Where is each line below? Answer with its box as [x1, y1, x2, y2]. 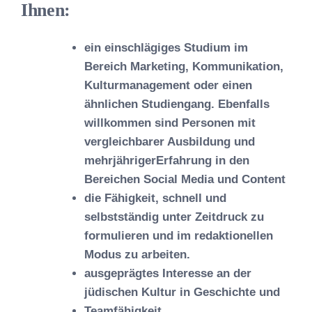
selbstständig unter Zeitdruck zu [84, 210, 264, 224]
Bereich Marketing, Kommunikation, [84, 60, 283, 73]
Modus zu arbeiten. [84, 248, 190, 261]
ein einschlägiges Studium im [84, 41, 248, 54]
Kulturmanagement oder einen [84, 79, 252, 92]
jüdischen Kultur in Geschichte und [84, 286, 280, 299]
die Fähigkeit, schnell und [84, 192, 226, 205]
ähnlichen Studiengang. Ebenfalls [84, 97, 270, 111]
